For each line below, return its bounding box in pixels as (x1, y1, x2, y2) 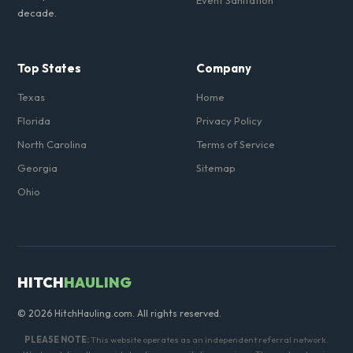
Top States (17, 61, 82, 76)
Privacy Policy (196, 114, 262, 127)
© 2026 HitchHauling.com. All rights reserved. (17, 307, 222, 319)
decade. (17, 6, 58, 19)
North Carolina (17, 138, 87, 150)
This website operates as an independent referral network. (89, 334, 329, 345)
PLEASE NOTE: (24, 334, 89, 345)
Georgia (17, 162, 58, 174)
